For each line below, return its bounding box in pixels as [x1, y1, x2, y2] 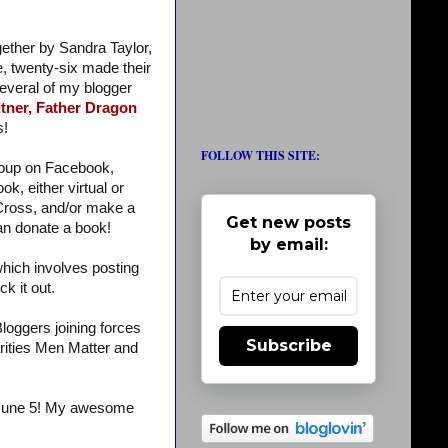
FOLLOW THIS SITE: [201, 147, 320, 164]
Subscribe [245, 336, 332, 355]
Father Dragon [35, 100, 137, 117]
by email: [249, 235, 328, 254]
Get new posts [226, 213, 351, 232]
